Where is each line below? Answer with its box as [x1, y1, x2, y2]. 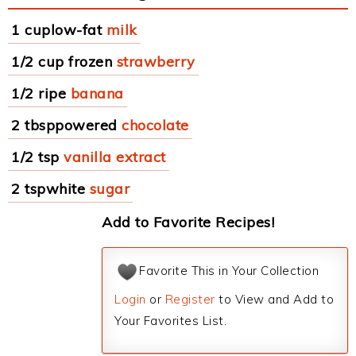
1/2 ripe [11, 84, 66, 103]
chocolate [122, 116, 189, 134]
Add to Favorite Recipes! [102, 213, 274, 231]
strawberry [116, 52, 195, 71]
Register [164, 292, 215, 307]
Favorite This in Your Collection [139, 263, 319, 279]
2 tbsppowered [11, 116, 118, 134]
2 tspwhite [11, 180, 85, 198]
